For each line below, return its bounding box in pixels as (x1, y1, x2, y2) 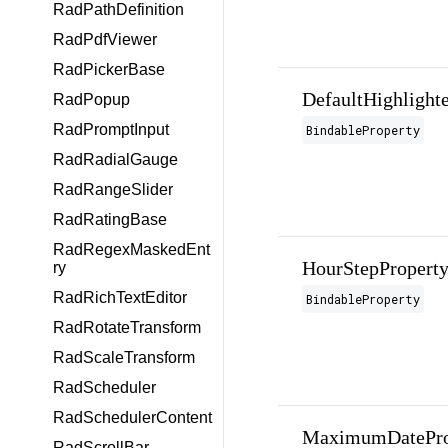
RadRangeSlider (53, 181, 173, 198)
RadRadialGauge (53, 151, 178, 168)
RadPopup (53, 91, 130, 108)
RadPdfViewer (53, 31, 157, 48)
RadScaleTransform (53, 349, 195, 366)
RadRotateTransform (53, 319, 201, 336)
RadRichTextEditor (53, 289, 187, 306)
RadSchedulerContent (53, 409, 212, 426)
